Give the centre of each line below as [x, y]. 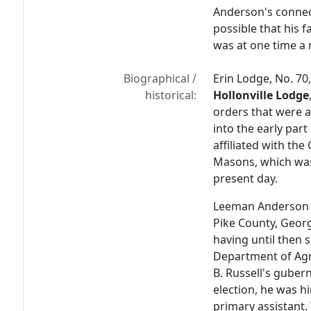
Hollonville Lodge [261, 95]
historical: [171, 95]
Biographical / [160, 78]
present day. [246, 178]
